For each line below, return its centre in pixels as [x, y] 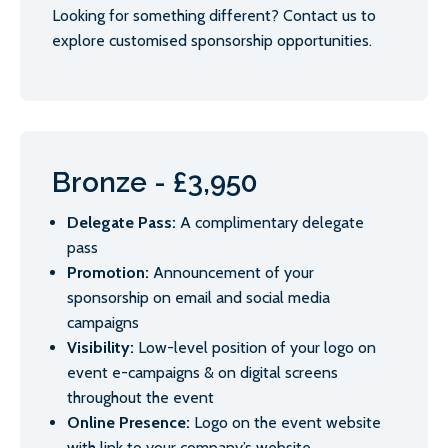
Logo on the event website [285, 423]
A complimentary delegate [270, 223]
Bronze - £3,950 [155, 183]
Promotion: [108, 273]
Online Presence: [128, 423]
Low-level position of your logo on [255, 348]
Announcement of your [231, 273]
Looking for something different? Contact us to [214, 16]
